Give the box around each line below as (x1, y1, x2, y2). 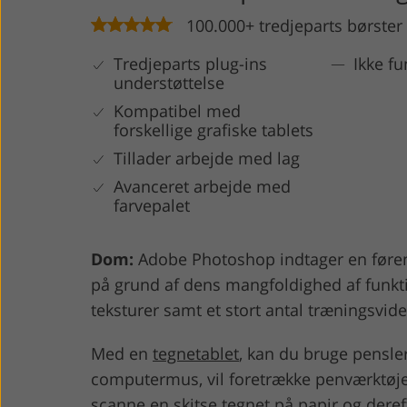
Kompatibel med (114, 99, 241, 122)
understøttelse (114, 71, 224, 94)
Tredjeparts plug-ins (114, 52, 267, 74)
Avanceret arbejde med (114, 174, 291, 197)
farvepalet (114, 194, 190, 216)
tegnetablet (153, 342, 239, 364)
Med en (91, 342, 153, 364)
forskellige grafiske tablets (114, 118, 313, 141)
